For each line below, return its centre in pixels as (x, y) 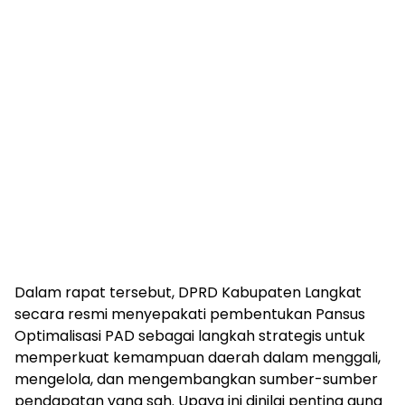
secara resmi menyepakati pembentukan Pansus (190, 314)
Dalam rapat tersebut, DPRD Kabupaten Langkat (188, 292)
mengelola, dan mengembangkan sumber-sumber (196, 379)
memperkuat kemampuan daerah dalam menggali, (198, 358)
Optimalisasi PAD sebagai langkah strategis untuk (190, 336)
